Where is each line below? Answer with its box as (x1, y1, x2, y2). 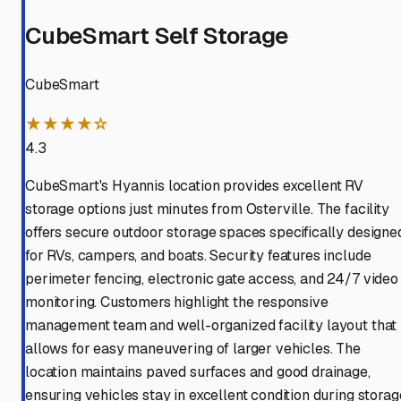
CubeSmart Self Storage (25, 21, 288, 52)
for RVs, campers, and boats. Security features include (25, 246, 371, 266)
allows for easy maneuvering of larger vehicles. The (25, 339, 361, 359)
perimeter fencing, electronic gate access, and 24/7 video (25, 269, 398, 289)
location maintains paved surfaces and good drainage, (25, 363, 371, 382)
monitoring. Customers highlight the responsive (25, 293, 328, 312)
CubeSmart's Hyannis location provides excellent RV (25, 176, 363, 196)
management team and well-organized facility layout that (25, 316, 397, 336)
